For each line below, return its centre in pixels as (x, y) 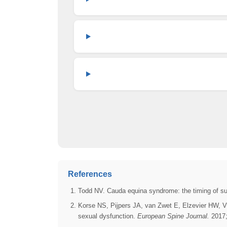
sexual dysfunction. (108, 216)
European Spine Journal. (173, 216)
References (90, 174)
